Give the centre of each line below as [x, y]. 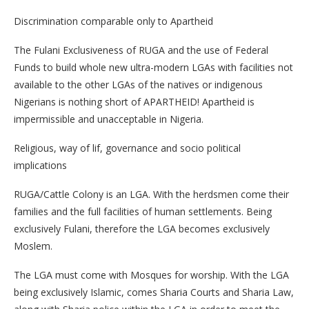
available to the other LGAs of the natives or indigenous [138, 85]
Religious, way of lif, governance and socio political [127, 148]
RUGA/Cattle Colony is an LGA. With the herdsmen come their [151, 195]
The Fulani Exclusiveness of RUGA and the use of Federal [141, 50]
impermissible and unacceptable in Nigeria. [109, 119]
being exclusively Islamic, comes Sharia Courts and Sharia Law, [154, 292]
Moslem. [33, 246]
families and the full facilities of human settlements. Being [143, 212]
